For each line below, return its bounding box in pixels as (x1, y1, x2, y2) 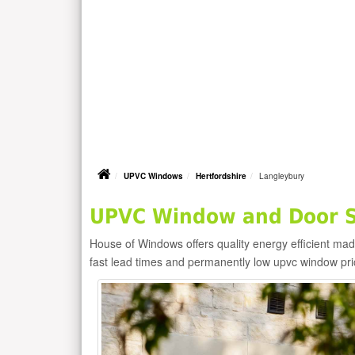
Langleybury (259, 170, 304, 182)
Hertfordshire (196, 170, 246, 182)
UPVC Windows (124, 170, 183, 182)
